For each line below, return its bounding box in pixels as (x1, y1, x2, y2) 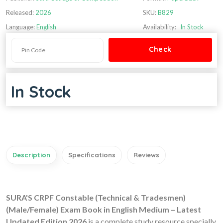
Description (12, 150, 50, 159)
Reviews (133, 150, 159, 159)
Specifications (68, 150, 115, 159)
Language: (6, 22, 36, 31)
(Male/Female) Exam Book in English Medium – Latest (6, 204, 201, 214)
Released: (6, 8, 34, 16)
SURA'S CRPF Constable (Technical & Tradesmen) (6, 192, 186, 202)
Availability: (143, 22, 176, 31)
